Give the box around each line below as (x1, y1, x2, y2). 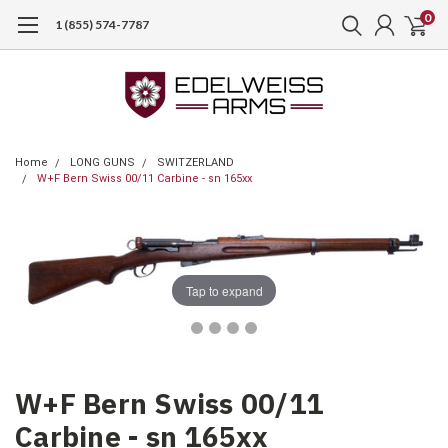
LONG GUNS (70, 156, 135, 169)
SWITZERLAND (157, 156, 234, 169)
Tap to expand (185, 281, 263, 299)
